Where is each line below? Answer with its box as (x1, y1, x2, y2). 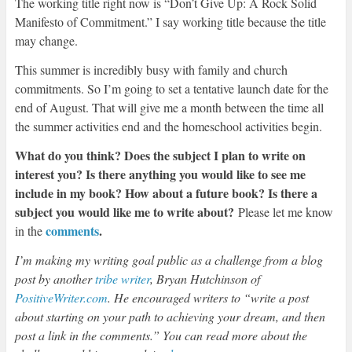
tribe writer (94, 270, 150, 288)
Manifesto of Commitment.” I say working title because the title (14, 13, 326, 31)
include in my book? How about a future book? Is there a (14, 184, 317, 203)
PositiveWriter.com (14, 289, 108, 306)
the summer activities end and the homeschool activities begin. (14, 118, 322, 135)
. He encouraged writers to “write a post (107, 289, 309, 306)
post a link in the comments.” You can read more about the (14, 327, 307, 344)
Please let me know (237, 203, 333, 221)
